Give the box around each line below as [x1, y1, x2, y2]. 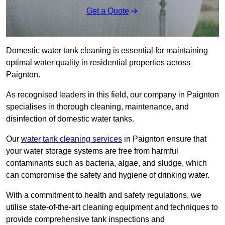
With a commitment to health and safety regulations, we [6, 191, 201, 200]
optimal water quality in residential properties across [6, 58, 190, 67]
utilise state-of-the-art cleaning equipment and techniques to [6, 203, 218, 212]
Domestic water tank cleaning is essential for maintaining [6, 46, 208, 55]
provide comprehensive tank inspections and [6, 215, 165, 224]
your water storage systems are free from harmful [6, 147, 178, 156]
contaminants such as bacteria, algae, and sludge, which [6, 159, 207, 168]
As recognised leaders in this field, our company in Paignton [6, 90, 219, 99]
